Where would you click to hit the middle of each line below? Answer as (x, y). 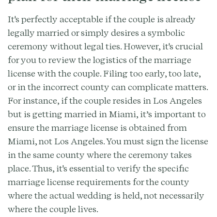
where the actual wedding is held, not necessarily (106, 195)
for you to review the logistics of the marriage (100, 60)
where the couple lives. (53, 209)
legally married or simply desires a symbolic (96, 32)
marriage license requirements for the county (99, 182)
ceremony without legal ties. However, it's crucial (105, 46)
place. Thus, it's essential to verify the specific (98, 168)
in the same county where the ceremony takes (100, 155)
